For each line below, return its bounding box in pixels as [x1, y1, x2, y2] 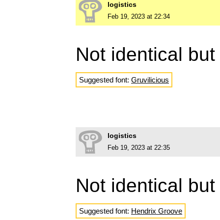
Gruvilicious [131, 75, 169, 84]
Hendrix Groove [131, 206, 182, 215]
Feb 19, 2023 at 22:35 [108, 143, 170, 151]
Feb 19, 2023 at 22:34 [108, 12, 170, 20]
